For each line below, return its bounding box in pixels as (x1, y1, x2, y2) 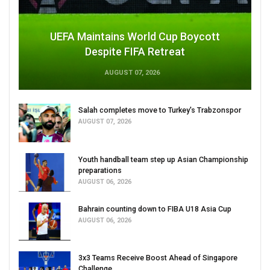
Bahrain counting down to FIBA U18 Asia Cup (78, 204, 231, 213)
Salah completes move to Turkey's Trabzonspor (78, 105, 241, 115)
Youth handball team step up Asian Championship (78, 154, 248, 164)
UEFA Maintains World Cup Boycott (50, 30, 220, 43)
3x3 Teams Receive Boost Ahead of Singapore (78, 253, 237, 263)
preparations (78, 165, 122, 175)
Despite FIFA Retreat (85, 45, 185, 58)
